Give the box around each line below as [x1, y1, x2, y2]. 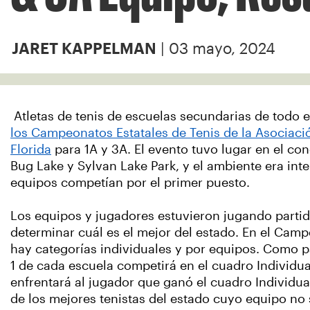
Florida [10, 143, 51, 156]
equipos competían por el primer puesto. [10, 176, 250, 190]
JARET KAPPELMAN [12, 43, 156, 54]
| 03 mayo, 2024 [156, 40, 275, 57]
